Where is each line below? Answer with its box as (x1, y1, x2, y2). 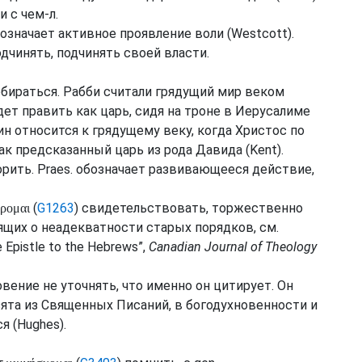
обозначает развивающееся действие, (73, 162, 314, 177)
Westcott (231, 26, 288, 41)
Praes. (37, 162, 73, 177)
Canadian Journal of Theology (149, 239, 317, 255)
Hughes (17, 317, 60, 332)
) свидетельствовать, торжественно (74, 200, 303, 216)
